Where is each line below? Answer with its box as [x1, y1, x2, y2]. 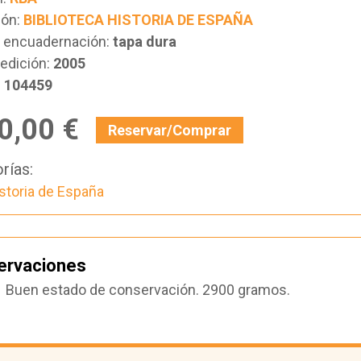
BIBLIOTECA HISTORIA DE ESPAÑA [23, 11, 253, 29]
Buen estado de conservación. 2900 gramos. [5, 280, 290, 298]
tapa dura [112, 33, 176, 51]
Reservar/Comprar [107, 121, 231, 139]
